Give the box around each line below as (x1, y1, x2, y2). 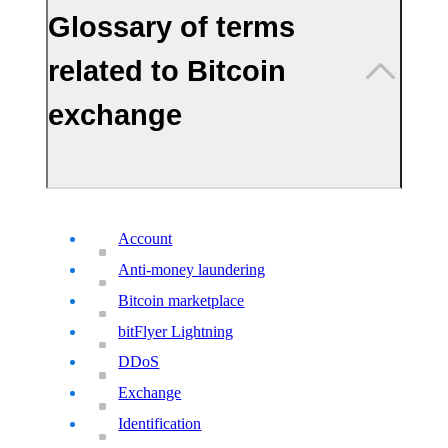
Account (118, 230, 173, 248)
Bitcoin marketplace (118, 291, 245, 309)
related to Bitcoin (48, 54, 287, 88)
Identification (118, 414, 202, 432)
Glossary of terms (48, 10, 296, 44)
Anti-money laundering (118, 260, 266, 278)
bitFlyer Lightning (118, 322, 234, 340)
